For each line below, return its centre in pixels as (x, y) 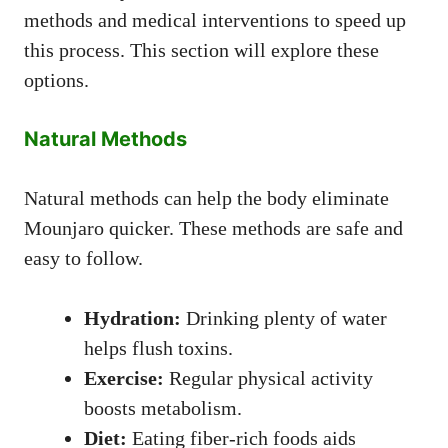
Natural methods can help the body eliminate (206, 197)
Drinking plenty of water (284, 317)
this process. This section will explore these (201, 49)
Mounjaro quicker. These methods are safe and (213, 227)
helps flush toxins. (158, 347)
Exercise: (124, 377)
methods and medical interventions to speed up (215, 19)
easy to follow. (83, 257)
